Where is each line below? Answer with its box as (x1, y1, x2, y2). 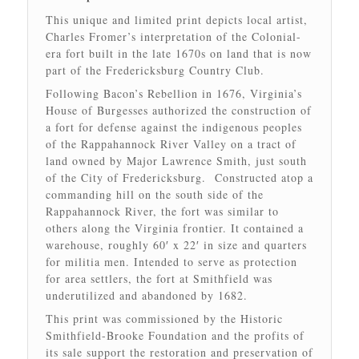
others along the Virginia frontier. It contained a (45, 220, 304, 236)
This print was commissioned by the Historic (45, 310, 283, 326)
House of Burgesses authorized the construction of (45, 102, 312, 118)
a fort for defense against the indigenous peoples (45, 119, 302, 135)
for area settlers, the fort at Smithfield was (45, 270, 272, 286)
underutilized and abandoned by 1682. (45, 287, 248, 303)
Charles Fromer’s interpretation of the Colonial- (45, 28, 301, 44)
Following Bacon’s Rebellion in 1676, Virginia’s (45, 85, 302, 101)
